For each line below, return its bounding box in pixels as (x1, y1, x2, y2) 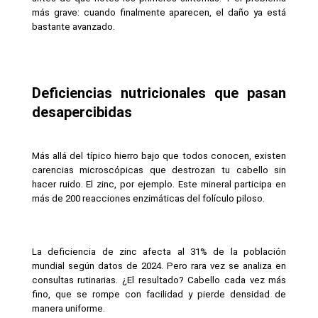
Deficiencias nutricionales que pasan (31, 84, 287, 102)
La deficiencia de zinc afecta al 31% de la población (31, 246, 287, 257)
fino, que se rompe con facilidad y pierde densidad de (31, 288, 287, 300)
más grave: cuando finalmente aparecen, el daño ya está (31, 6, 287, 18)
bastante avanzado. (31, 21, 115, 32)
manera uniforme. (31, 302, 105, 314)
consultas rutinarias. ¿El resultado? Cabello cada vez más (31, 274, 287, 285)
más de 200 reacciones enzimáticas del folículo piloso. (31, 192, 265, 204)
